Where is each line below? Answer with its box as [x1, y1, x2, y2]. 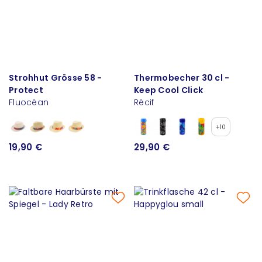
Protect [9, 84, 43, 96]
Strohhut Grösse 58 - [9, 71, 102, 84]
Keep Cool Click [134, 84, 204, 96]
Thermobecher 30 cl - [134, 71, 230, 84]
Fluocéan [9, 96, 49, 108]
